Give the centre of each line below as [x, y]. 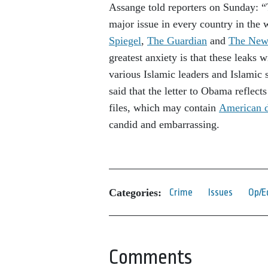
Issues [220, 192]
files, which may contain [164, 108]
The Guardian [177, 41]
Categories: [135, 192]
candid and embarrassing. [164, 124]
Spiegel [125, 41]
